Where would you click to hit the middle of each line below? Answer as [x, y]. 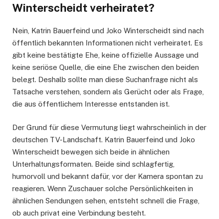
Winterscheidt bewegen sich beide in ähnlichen [91, 152]
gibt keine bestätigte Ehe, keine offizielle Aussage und [105, 55]
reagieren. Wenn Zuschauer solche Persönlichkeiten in [103, 188]
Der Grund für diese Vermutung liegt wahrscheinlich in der [109, 127]
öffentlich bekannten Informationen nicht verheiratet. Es [108, 43]
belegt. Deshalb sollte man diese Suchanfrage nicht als [105, 79]
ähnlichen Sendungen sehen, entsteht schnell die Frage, [106, 200]
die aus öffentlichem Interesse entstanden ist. [91, 104]
